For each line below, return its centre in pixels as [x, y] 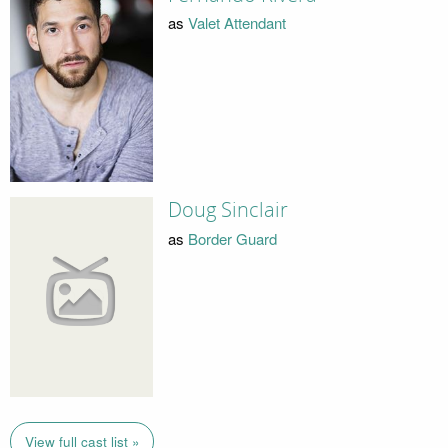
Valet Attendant [236, 23]
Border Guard [232, 238]
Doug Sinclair [227, 210]
